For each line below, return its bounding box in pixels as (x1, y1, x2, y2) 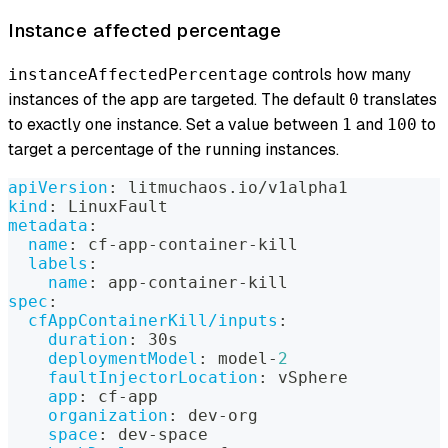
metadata (8, 215, 88, 235)
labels (28, 253, 88, 273)
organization (48, 405, 168, 425)
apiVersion (8, 177, 108, 197)
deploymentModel (48, 348, 198, 368)
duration (48, 329, 128, 349)
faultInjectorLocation (48, 367, 258, 387)
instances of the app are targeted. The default (8, 88, 349, 110)
